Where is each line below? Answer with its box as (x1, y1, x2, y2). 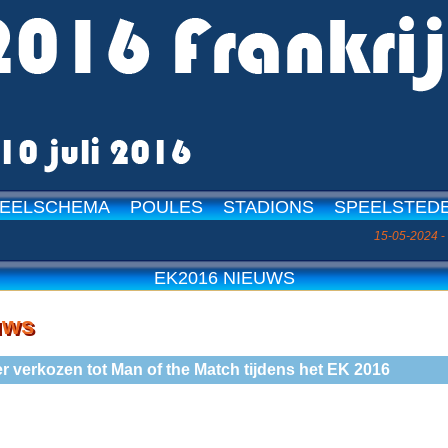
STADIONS (223, 197, 314, 217)
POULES (130, 197, 203, 217)
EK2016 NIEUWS (153, 268, 295, 288)
